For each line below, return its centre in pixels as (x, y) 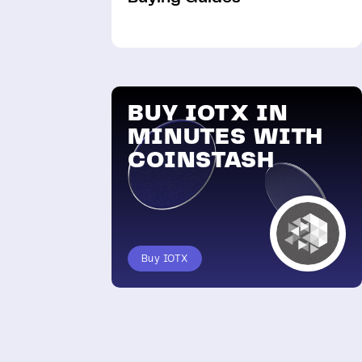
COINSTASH (201, 161)
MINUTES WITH (226, 138)
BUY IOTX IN (208, 114)
